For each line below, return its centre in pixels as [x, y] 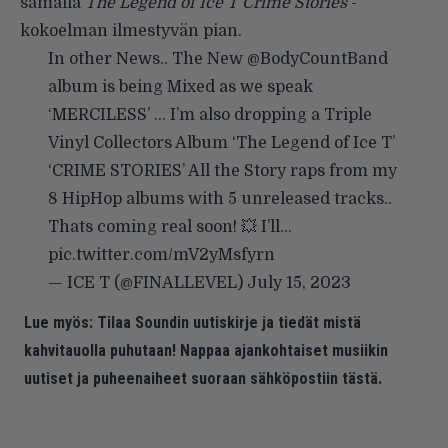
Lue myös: [58, 322]
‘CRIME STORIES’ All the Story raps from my [222, 170]
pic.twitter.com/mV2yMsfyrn [161, 254]
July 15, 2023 [299, 282]
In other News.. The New [147, 58]
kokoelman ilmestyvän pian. [131, 30]
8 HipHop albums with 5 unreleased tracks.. [220, 198]
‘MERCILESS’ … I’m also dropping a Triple [210, 114]
